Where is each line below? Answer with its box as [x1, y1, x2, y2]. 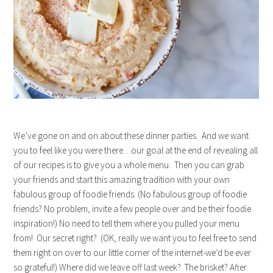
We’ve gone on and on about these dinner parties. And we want [13, 129, 249, 141]
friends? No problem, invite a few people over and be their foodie [13, 202, 252, 214]
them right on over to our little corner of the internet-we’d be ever [13, 246, 252, 258]
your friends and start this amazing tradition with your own [13, 173, 230, 185]
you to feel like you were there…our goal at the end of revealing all [13, 144, 258, 156]
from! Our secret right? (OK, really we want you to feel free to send [13, 232, 257, 244]
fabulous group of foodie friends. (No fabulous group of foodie [13, 188, 247, 200]
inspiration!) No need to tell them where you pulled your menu [13, 217, 240, 229]
